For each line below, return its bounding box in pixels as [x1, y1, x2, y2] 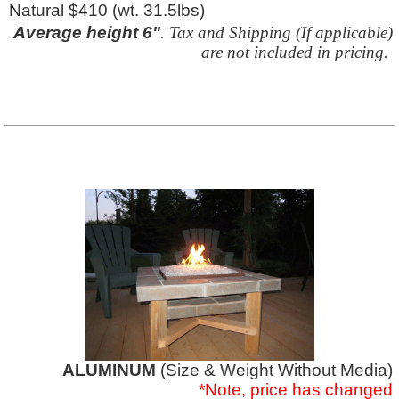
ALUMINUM [62, 361, 160, 380]
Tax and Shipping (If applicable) [169, 22, 393, 42]
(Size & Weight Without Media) [160, 361, 393, 380]
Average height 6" [13, 22, 160, 42]
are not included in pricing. [201, 42, 388, 61]
